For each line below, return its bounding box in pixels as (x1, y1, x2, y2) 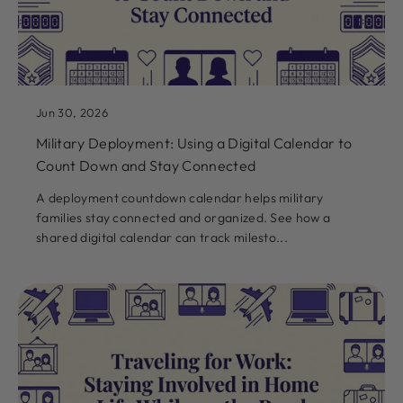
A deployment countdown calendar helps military (36, 190, 324, 207)
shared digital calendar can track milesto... (36, 229, 289, 246)
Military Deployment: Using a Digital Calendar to (36, 134, 353, 153)
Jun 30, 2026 (36, 105, 108, 121)
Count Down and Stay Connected (36, 157, 256, 175)
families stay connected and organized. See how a (36, 210, 331, 227)
